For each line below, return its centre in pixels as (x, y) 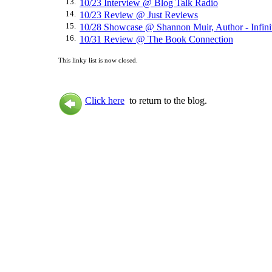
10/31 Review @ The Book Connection (156, 39)
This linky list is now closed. (98, 60)
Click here (105, 100)
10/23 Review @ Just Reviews (139, 15)
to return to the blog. (166, 100)
